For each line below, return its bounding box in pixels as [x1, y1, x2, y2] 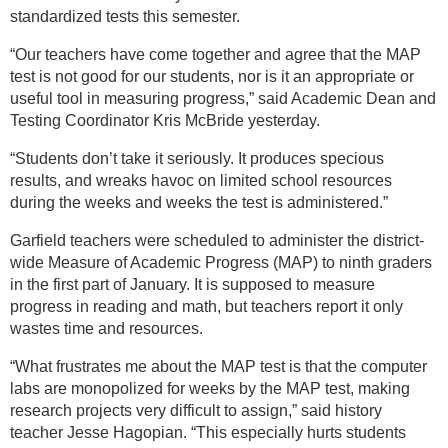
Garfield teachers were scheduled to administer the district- [10, 231, 424, 249]
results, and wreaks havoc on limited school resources [10, 171, 392, 189]
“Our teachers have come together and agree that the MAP [10, 45, 421, 63]
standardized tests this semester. [10, 7, 240, 25]
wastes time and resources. [10, 319, 203, 337]
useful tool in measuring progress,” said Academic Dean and [10, 89, 436, 107]
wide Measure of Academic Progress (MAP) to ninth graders [10, 253, 432, 271]
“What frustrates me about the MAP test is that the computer [10, 357, 427, 375]
